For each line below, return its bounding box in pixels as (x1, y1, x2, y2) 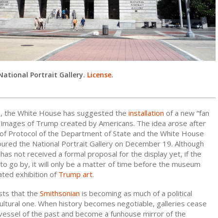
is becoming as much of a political (80, 188, 192, 199)
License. (87, 70, 113, 80)
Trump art (58, 169, 92, 180)
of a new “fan (164, 108, 209, 118)
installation (128, 108, 164, 118)
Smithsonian (40, 188, 80, 199)
